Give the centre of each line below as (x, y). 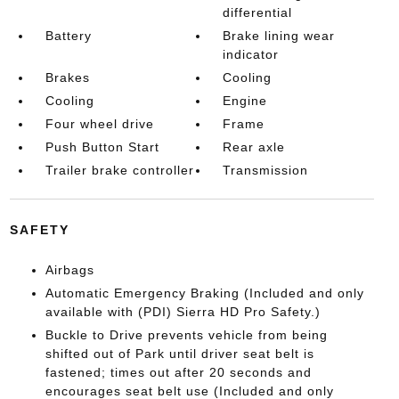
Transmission (266, 170)
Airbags (69, 270)
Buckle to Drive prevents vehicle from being (186, 335)
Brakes (67, 77)
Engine (245, 101)
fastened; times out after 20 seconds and (178, 372)
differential (258, 12)
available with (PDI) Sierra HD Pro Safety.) (183, 312)
